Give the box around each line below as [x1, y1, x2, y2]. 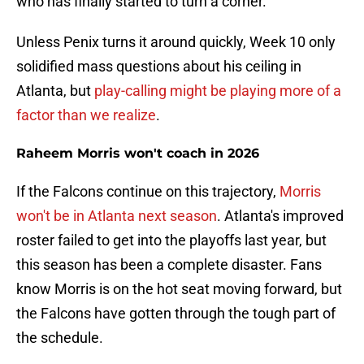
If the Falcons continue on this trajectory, [16, 183, 279, 201]
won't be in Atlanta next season [16, 207, 217, 225]
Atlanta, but [16, 82, 94, 100]
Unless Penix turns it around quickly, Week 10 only [16, 33, 336, 51]
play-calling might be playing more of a [94, 82, 341, 100]
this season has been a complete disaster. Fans [16, 256, 322, 274]
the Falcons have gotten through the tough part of [16, 305, 336, 323]
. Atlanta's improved [217, 207, 344, 225]
